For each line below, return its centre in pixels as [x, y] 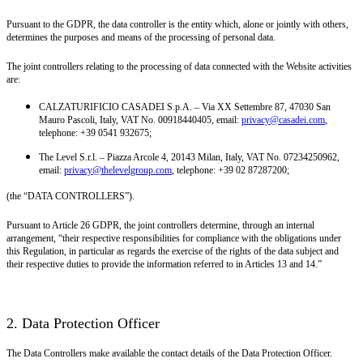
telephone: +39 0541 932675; [95, 132]
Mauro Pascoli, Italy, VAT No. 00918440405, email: [140, 120]
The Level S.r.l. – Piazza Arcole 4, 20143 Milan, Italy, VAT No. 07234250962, [189, 157]
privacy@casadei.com [283, 120]
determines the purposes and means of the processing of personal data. [141, 37]
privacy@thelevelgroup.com [118, 170]
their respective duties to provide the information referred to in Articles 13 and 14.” [164, 264]
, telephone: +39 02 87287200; [231, 170]
